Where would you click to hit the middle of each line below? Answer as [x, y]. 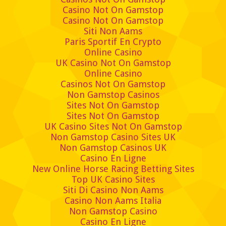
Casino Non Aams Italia [113, 201]
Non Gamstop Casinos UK [113, 148]
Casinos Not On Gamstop [113, 84]
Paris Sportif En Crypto [113, 42]
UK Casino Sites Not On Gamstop [113, 127]
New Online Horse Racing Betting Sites [113, 169]
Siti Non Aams [113, 31]
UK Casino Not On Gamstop [113, 63]
